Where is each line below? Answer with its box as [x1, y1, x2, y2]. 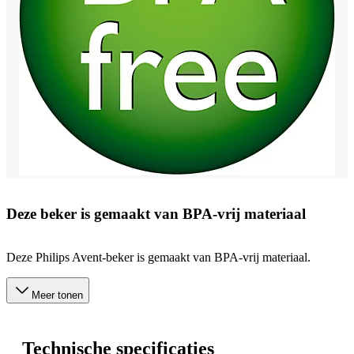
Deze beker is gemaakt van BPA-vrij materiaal [6, 205, 306, 223]
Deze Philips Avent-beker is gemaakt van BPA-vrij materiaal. [6, 250, 311, 264]
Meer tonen [32, 288, 83, 301]
